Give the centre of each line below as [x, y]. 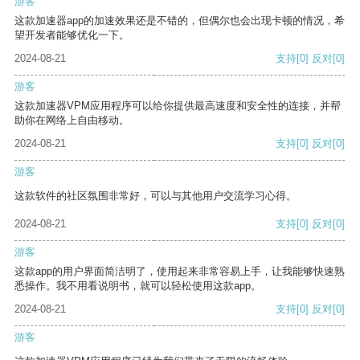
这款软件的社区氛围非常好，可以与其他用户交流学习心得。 [155, 196]
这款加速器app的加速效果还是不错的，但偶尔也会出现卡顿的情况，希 [180, 21]
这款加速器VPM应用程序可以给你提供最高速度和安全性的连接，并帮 [178, 106]
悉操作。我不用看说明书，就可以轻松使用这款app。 [138, 286]
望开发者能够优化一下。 [72, 35]
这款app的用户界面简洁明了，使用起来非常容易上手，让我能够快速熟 [180, 272]
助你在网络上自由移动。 [72, 121]
